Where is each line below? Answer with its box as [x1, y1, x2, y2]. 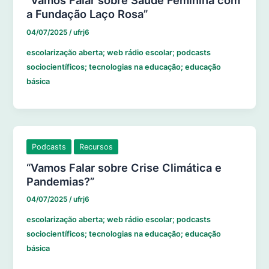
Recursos [79, 142, 113, 151]
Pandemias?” [26, 174, 95, 188]
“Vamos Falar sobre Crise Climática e [26, 160, 222, 174]
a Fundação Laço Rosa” [26, 7, 148, 21]
